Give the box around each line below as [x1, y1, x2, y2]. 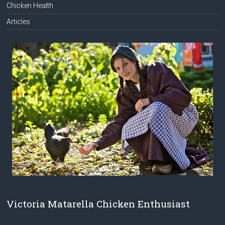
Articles [7, 17, 31, 26]
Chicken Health [7, 1, 54, 10]
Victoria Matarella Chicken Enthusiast [7, 197, 190, 210]
